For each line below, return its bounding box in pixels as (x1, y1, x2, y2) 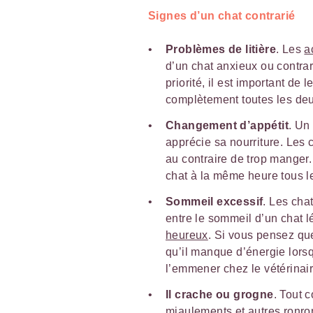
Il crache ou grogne (166, 288, 274, 300)
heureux (166, 228, 208, 241)
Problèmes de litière (166, 43, 276, 55)
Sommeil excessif (166, 195, 263, 208)
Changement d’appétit (166, 119, 289, 131)
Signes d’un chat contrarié (148, 9, 296, 22)
